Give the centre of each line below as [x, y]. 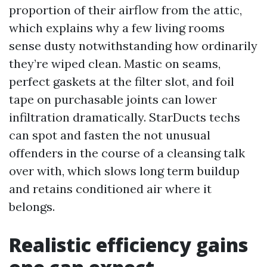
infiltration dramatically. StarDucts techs [125, 117]
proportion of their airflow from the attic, [125, 10]
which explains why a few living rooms [117, 28]
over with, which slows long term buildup [124, 171]
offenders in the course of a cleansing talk [127, 153]
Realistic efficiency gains [128, 245]
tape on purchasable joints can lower [113, 99]
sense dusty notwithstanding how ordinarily [133, 46]
